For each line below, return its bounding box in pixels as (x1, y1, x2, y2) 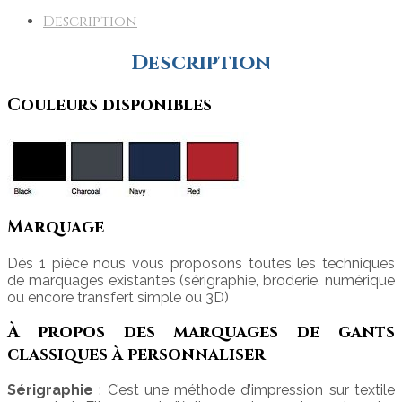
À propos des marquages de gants (7, 321, 395, 344)
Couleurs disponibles (7, 93, 212, 117)
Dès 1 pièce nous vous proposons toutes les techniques (7, 254, 395, 272)
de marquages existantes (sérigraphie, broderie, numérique (7, 271, 395, 289)
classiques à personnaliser (7, 344, 266, 366)
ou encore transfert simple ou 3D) (7, 288, 229, 306)
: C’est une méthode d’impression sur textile (93, 381, 395, 399)
